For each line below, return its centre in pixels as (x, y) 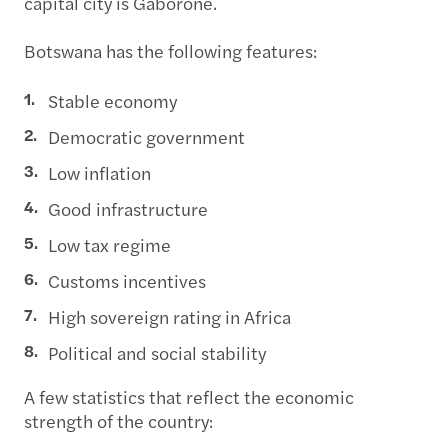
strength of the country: (118, 420)
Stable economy (112, 100)
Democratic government (146, 136)
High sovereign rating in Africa (169, 316)
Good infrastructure (128, 208)
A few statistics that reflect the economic (189, 396)
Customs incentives (127, 280)
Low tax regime (109, 244)
